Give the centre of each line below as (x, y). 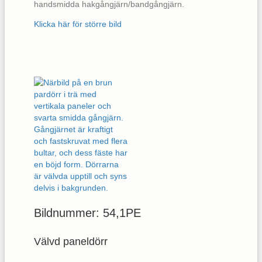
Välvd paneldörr (71, 242)
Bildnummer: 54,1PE (87, 213)
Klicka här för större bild (78, 24)
